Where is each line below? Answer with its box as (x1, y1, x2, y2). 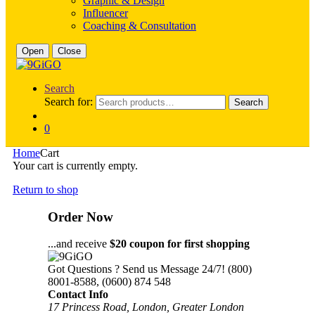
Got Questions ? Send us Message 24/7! (48, 263, 225, 276)
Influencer (83, 7, 128, 19)
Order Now (48, 209, 113, 224)
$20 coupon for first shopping (110, 238, 250, 250)
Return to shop (13, 184, 78, 195)
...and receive (48, 238, 110, 250)
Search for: (44, 96, 93, 108)
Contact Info (48, 288, 108, 301)
